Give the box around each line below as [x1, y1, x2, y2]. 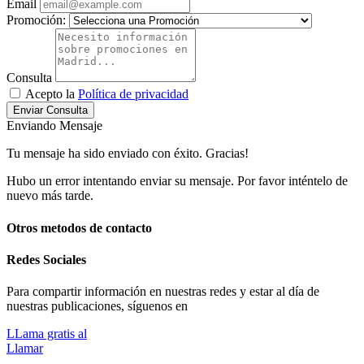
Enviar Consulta [13, 104, 88, 117]
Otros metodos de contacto [6, 220, 152, 235]
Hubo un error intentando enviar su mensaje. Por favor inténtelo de [6, 174, 348, 188]
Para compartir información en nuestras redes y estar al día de [6, 284, 319, 299]
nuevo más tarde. [6, 188, 93, 203]
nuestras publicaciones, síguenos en [6, 299, 188, 314]
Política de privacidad [78, 87, 188, 102]
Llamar [6, 341, 43, 356]
